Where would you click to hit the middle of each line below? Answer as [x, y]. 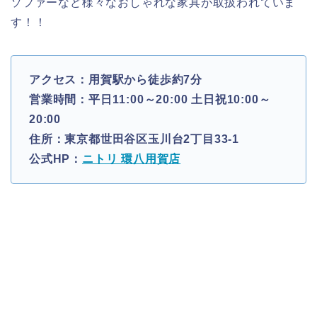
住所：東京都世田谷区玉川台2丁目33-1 [134, 139]
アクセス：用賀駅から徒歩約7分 [116, 79]
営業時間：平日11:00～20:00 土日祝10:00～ [150, 99]
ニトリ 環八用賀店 [132, 158]
